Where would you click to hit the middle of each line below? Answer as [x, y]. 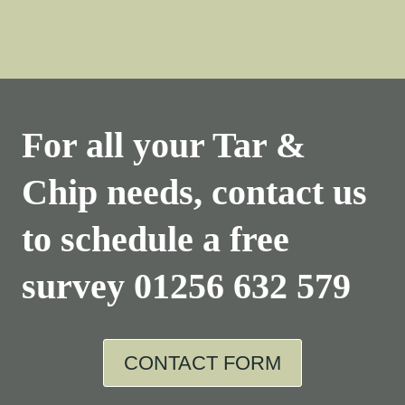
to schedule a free [155, 239]
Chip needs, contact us [194, 192]
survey [78, 286]
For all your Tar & [164, 145]
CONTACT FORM [202, 363]
